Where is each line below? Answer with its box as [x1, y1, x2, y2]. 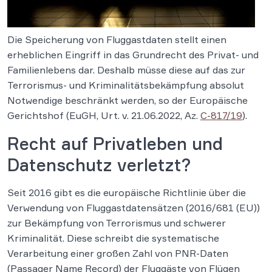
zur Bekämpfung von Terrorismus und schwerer [7, 217, 226, 229]
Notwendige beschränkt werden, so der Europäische [7, 94, 248, 106]
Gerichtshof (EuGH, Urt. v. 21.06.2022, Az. [7, 109, 200, 121]
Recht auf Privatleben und [7, 133, 223, 154]
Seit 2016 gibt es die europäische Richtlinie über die [7, 186, 246, 199]
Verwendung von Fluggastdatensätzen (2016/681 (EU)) [7, 202, 260, 214]
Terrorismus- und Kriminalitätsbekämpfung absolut [7, 79, 244, 91]
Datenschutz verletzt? [7, 154, 191, 175]
